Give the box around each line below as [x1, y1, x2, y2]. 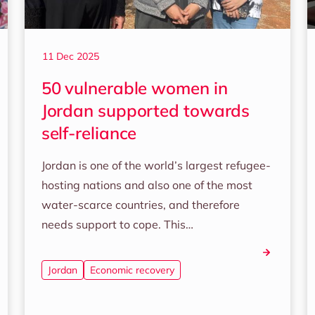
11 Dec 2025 [41, 50, 99, 63]
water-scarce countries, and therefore [41, 198, 240, 212]
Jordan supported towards [41, 100, 250, 121]
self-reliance [41, 122, 137, 143]
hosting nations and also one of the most [41, 178, 252, 192]
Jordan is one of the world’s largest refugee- [41, 158, 271, 172]
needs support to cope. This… [41, 217, 193, 231]
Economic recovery [89, 264, 174, 276]
